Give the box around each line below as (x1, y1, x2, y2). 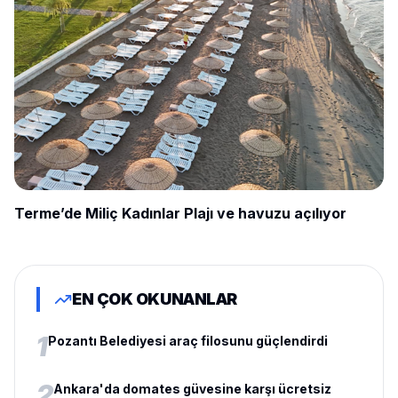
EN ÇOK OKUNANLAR (72, 290, 237, 309)
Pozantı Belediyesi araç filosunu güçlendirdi (48, 333, 328, 349)
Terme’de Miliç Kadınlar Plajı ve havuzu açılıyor (14, 204, 346, 223)
